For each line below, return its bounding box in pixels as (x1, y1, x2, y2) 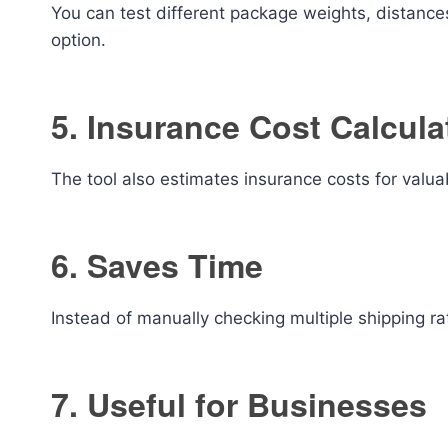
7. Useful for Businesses (51, 381, 427, 427)
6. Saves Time (51, 242, 263, 288)
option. (51, 30, 106, 50)
